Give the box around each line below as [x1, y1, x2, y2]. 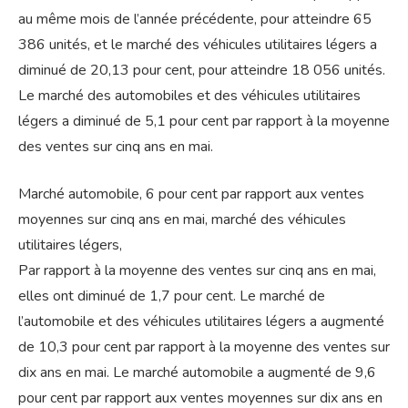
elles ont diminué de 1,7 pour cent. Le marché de [18, 286, 325, 307]
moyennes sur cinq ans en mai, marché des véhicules [18, 209, 346, 230]
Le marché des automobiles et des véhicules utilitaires [18, 86, 361, 107]
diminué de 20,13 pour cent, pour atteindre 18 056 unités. [18, 60, 385, 81]
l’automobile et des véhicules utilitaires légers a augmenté [18, 311, 384, 332]
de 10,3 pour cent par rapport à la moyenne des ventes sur [18, 337, 390, 358]
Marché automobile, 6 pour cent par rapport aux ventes [18, 184, 364, 205]
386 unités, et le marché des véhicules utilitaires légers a [18, 35, 377, 56]
